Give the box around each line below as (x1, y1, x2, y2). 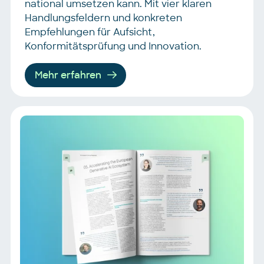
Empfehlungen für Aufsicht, (25, 25, 155, 38)
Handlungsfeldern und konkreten (25, 11, 182, 24)
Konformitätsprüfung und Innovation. (25, 39, 202, 52)
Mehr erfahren (35, 68, 102, 81)
